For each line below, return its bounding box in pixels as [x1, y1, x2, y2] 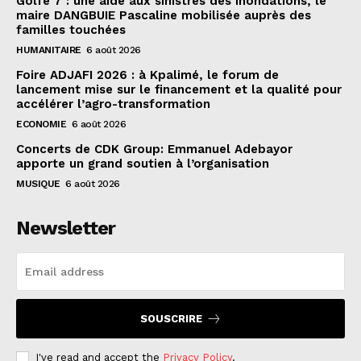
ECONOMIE [16, 118, 66, 131]
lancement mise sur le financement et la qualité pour [16, 82, 342, 98]
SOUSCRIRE [139, 313, 202, 326]
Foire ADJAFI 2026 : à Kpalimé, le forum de [16, 68, 279, 83]
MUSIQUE [16, 178, 60, 190]
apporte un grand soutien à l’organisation [16, 156, 269, 172]
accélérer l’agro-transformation [16, 97, 210, 112]
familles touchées [16, 23, 126, 38]
